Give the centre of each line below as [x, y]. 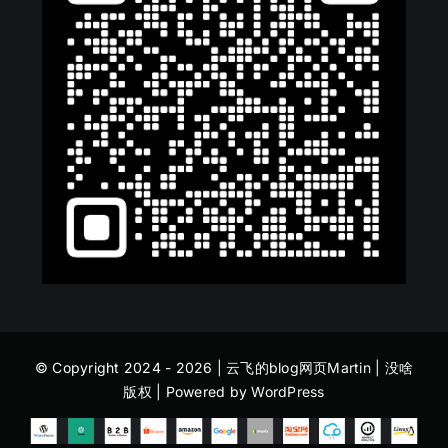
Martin [349, 368]
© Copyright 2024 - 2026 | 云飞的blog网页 [181, 368]
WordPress [288, 392]
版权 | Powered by [187, 392]
